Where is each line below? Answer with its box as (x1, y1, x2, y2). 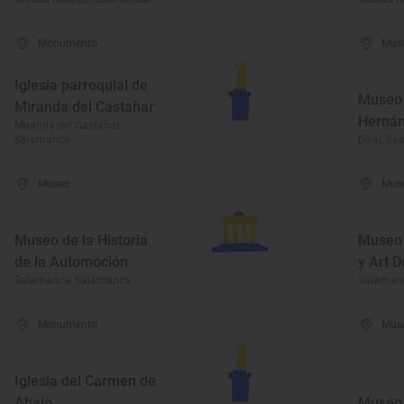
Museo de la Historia (14, 232, 148, 249)
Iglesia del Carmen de (14, 372, 156, 390)
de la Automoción (14, 253, 128, 271)
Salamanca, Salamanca (14, 274, 131, 287)
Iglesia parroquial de (14, 77, 148, 94)
